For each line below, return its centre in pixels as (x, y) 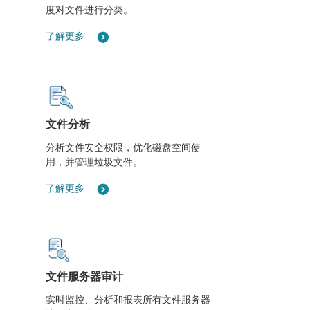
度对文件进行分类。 (90, 9)
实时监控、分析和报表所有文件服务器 (128, 299)
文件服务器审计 (85, 276)
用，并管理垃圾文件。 (94, 162)
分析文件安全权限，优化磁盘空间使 (124, 147)
